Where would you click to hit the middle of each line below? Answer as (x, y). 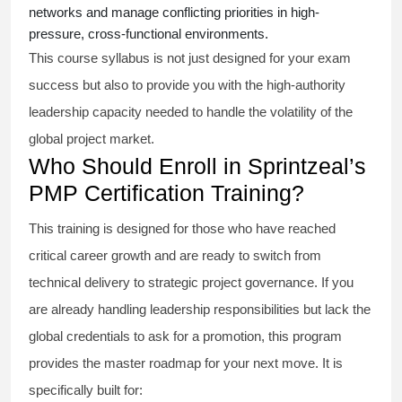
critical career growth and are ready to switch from (175, 256)
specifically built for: (86, 390)
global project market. (93, 139)
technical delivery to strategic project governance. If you (191, 283)
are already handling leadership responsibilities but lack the (200, 310)
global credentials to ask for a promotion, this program (185, 336)
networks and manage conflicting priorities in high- (174, 13)
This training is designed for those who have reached (182, 229)
